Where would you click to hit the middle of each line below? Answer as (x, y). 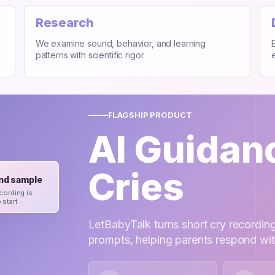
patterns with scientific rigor (90, 55)
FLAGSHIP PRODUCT (150, 115)
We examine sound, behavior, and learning (121, 43)
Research (64, 23)
